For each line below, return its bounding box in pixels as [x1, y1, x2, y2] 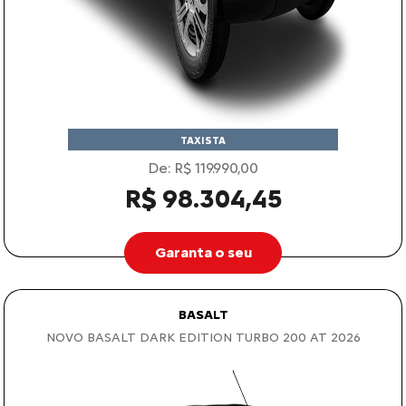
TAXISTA [180, 134, 226, 147]
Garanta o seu [154, 243, 252, 261]
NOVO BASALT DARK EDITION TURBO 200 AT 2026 [45, 329, 361, 345]
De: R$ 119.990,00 [148, 159, 258, 177]
